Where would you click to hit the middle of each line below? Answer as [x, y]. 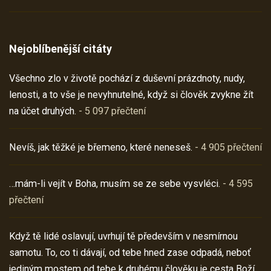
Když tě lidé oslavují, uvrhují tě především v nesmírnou [123, 236]
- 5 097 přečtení [111, 111]
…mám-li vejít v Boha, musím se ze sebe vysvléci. [115, 183]
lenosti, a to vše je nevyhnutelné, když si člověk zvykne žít [131, 94]
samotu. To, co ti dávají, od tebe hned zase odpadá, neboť [130, 252]
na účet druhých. [43, 111]
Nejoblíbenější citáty [60, 48]
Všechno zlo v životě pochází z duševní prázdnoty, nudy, [127, 78]
